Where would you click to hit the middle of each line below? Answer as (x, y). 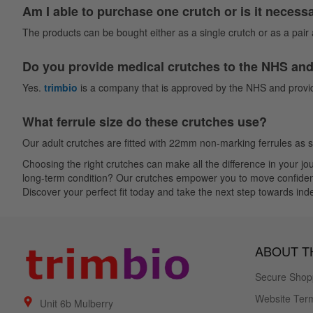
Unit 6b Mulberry (77, 303)
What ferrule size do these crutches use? (145, 122)
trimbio (61, 88)
